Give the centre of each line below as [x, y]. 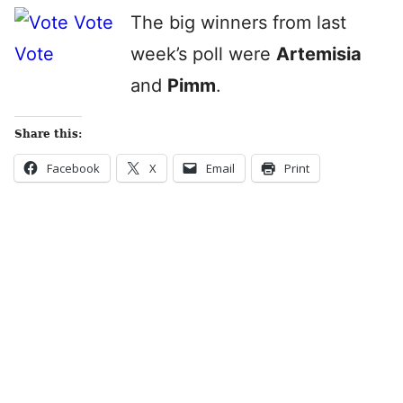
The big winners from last [238, 22]
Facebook [73, 168]
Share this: [48, 134]
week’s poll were [203, 54]
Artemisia [319, 54]
